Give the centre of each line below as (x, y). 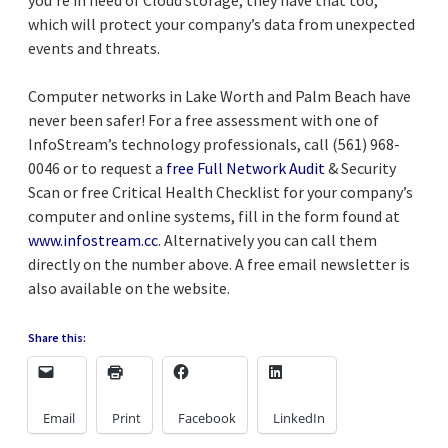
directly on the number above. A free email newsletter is (219, 263)
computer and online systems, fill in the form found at (214, 215)
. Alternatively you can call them (267, 239)
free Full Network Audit (245, 167)
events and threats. (94, 47)
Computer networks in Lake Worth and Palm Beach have (219, 95)
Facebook (207, 417)
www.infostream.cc (93, 239)
